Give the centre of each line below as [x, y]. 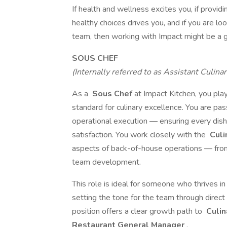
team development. [106, 162]
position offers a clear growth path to [138, 211]
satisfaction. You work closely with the [140, 135]
